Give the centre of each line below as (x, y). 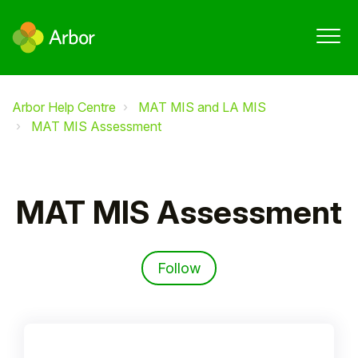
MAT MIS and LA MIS (202, 107)
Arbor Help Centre (64, 107)
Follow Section (260, 260)
